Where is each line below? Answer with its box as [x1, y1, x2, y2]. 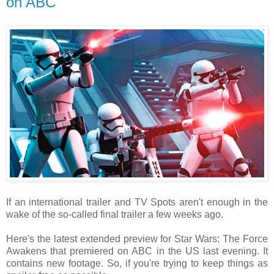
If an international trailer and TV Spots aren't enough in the [6, 196, 268, 207]
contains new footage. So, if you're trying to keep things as [6, 257, 268, 268]
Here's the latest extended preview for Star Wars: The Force [6, 233, 268, 244]
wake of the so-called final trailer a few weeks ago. [6, 209, 223, 220]
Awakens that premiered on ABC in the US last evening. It [6, 245, 268, 256]
